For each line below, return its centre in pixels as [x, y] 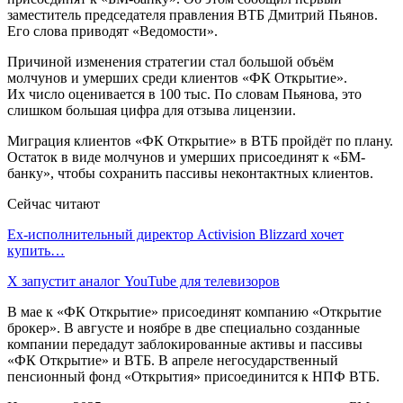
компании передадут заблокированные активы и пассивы [185, 344]
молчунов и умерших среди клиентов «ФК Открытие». [177, 77]
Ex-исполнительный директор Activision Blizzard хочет [175, 234]
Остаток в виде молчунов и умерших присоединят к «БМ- [186, 157]
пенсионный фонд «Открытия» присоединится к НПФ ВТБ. [193, 376]
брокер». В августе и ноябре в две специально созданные [184, 327]
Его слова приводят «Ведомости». [112, 31]
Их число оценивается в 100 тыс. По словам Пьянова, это [184, 94]
